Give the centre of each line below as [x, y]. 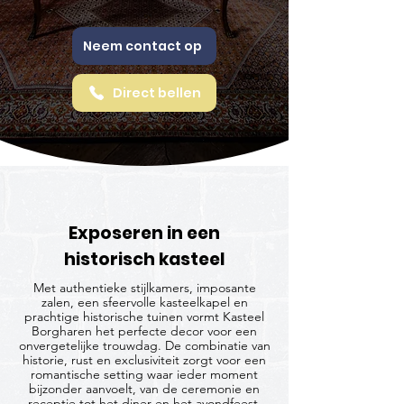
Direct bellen [157, 92]
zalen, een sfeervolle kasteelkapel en [144, 302]
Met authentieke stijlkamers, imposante [144, 288]
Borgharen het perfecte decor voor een [144, 331]
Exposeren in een [144, 233]
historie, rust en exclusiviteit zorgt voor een [144, 360]
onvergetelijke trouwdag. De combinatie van [144, 345]
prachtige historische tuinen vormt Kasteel [144, 317]
